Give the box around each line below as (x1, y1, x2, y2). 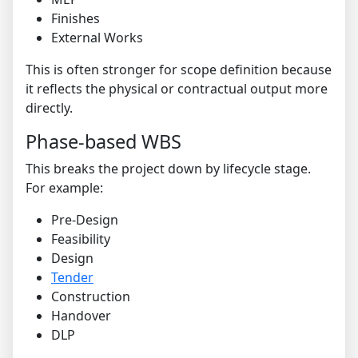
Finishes (51, 10, 100, 28)
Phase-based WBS (26, 129, 181, 155)
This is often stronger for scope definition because (26, 61, 332, 79)
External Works (51, 29, 143, 47)
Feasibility (51, 230, 110, 249)
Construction (51, 288, 130, 306)
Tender (51, 268, 93, 287)
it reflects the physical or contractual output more (26, 80, 328, 98)
